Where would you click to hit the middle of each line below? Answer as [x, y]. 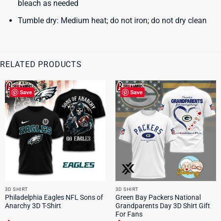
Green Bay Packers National [158, 198]
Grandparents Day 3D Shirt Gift [163, 206]
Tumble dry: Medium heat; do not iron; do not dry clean [112, 20]
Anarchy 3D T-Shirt [33, 206]
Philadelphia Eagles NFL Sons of [54, 198]
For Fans [129, 214]
